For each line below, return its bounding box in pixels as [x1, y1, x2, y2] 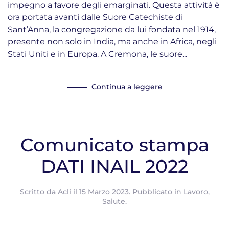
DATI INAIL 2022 [41, 155, 188, 177]
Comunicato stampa [20, 133, 209, 156]
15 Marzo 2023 [79, 187, 129, 196]
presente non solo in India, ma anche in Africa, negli [8, 37, 217, 47]
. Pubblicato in [128, 187, 184, 196]
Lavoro [183, 187, 208, 196]
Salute [102, 197, 125, 206]
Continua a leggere [91, 82, 163, 92]
